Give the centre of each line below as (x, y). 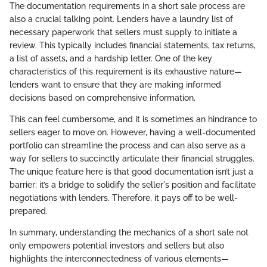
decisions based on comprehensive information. (103, 98)
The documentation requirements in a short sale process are (127, 6)
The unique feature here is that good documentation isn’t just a (131, 172)
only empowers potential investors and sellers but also (117, 246)
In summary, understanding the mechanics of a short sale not (129, 233)
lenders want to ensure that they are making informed (115, 85)
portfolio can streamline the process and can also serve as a (128, 146)
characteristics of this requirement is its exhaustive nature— (126, 72)
